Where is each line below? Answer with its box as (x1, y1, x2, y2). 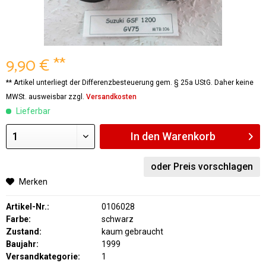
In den (130, 130, 160, 142)
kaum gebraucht (101, 227, 163, 236)
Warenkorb (161, 130, 216, 142)
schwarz (101, 214, 134, 224)
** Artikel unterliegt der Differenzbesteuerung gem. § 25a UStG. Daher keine (6, 78, 254, 87)
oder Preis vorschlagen (151, 161, 253, 172)
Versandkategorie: (6, 252, 80, 261)
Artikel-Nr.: (6, 202, 49, 211)
